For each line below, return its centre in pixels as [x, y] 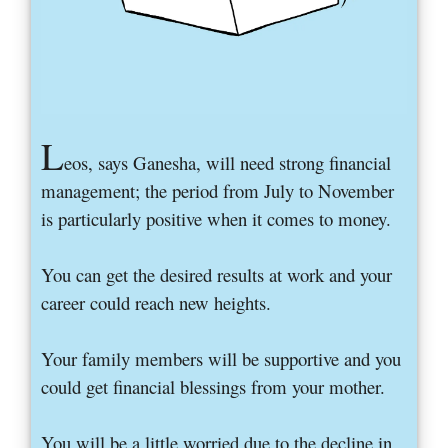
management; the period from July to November [218, 191]
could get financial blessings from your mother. [213, 387]
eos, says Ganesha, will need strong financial [228, 163]
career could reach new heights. [156, 303]
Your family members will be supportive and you [221, 359]
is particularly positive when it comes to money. [216, 219]
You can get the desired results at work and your [217, 275]
